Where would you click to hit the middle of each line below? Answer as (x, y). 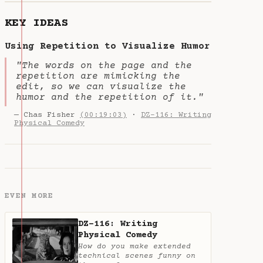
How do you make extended (134, 247)
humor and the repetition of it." (110, 98)
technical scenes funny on (137, 256)
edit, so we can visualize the (101, 87)
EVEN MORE (29, 196)
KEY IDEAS (36, 23)
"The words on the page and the (104, 66)
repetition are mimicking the (98, 77)
